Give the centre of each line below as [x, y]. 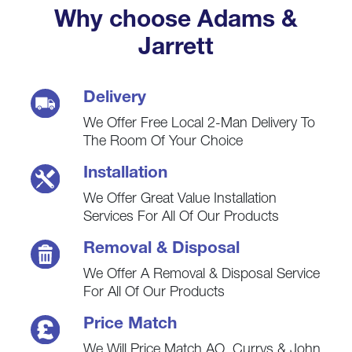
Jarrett [176, 50]
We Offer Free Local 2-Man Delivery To [199, 125]
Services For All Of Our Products [181, 218]
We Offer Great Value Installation [180, 200]
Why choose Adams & [176, 22]
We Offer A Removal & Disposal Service [201, 275]
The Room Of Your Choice [163, 143]
